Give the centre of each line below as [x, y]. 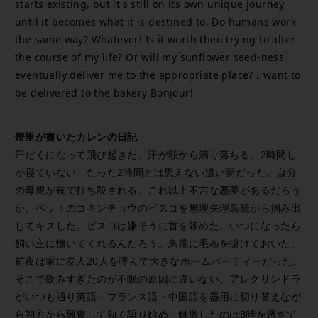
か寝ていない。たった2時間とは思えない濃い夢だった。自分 [156, 172]
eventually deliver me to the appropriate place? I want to [158, 75]
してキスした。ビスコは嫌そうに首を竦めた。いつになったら [158, 225]
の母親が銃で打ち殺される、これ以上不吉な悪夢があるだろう [158, 190]
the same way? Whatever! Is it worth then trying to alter [155, 40]
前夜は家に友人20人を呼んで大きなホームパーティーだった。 [159, 261]
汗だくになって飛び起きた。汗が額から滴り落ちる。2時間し [156, 154]
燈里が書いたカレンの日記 [76, 136]
